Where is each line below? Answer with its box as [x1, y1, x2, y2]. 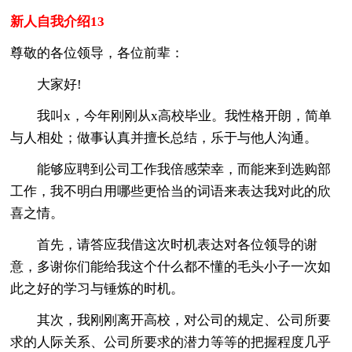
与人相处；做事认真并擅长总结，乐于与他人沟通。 [10, 130, 318, 145]
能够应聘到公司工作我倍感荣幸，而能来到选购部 [10, 161, 332, 177]
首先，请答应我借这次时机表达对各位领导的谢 [10, 236, 318, 252]
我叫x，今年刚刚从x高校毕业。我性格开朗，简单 [10, 108, 332, 123]
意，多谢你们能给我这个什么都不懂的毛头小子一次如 [10, 258, 332, 274]
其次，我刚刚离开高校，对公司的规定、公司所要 [10, 312, 332, 328]
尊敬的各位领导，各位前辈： [10, 45, 185, 60]
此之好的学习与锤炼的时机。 [10, 280, 185, 296]
